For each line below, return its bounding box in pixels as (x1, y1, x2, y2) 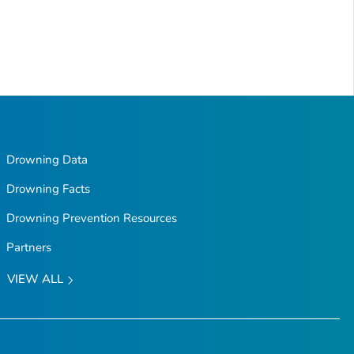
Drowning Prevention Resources (6, 210, 177, 227)
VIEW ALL (6, 271, 66, 288)
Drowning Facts (6, 181, 90, 198)
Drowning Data (6, 152, 88, 168)
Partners (6, 239, 51, 256)
